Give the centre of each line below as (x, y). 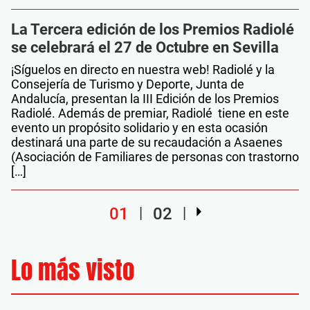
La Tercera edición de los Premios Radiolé (153, 29)
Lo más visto (73, 270)
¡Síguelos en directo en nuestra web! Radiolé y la (143, 70)
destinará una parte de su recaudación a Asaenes (147, 142)
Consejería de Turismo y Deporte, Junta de (128, 84)
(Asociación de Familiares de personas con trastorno (155, 157)
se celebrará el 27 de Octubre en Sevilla (145, 47)
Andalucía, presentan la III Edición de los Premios (145, 99)
